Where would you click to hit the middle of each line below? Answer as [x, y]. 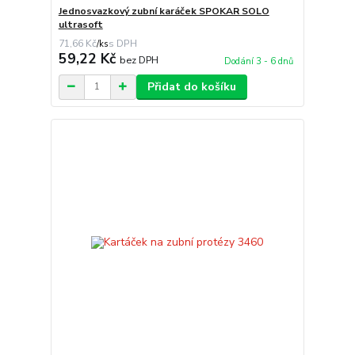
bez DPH [139, 59]
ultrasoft [80, 24]
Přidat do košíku [191, 86]
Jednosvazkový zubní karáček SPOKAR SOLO [164, 11]
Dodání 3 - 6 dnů [258, 61]
